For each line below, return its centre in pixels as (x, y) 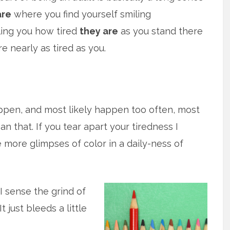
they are (99, 31)
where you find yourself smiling (81, 14)
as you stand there (160, 31)
